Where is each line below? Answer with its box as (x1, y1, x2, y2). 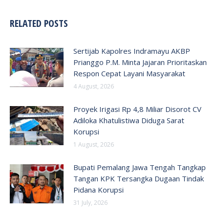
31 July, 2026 (73, 198, 108, 207)
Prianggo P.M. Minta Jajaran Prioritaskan (73, 57, 207, 67)
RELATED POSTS (10, 17, 68, 30)
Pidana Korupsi (73, 185, 124, 195)
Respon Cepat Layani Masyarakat (73, 68, 185, 78)
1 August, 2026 (73, 140, 114, 149)
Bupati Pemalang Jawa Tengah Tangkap (73, 162, 206, 172)
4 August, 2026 (73, 82, 114, 90)
